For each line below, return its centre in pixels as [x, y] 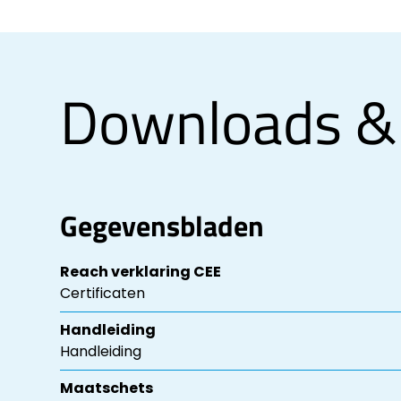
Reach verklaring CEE [141, 272]
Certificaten [103, 294]
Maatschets [107, 388]
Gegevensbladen [162, 226]
